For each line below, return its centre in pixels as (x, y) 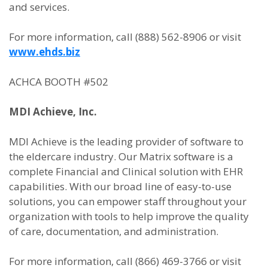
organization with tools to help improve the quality (129, 216)
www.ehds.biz (45, 52)
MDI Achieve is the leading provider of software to (126, 141)
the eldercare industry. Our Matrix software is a (121, 156)
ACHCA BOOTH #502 (59, 82)
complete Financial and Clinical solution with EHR (126, 171)
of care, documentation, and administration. (114, 231)
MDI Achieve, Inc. (53, 112)
